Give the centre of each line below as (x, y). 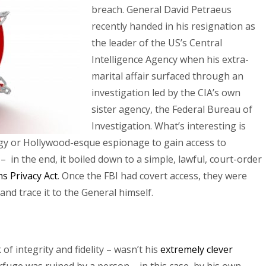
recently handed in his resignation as (173, 26)
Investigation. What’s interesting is (169, 126)
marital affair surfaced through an (167, 76)
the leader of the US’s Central (157, 43)
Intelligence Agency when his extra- (170, 59)
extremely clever (197, 249)
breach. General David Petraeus (161, 9)
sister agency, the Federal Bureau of (172, 109)
